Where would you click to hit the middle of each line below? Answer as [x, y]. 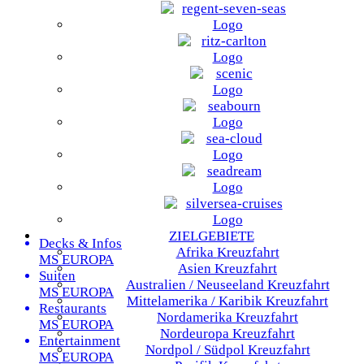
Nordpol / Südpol [196, 350]
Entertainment [80, 341]
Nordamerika [196, 317]
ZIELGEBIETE [211, 236]
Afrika [196, 252]
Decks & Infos [80, 243]
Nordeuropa [196, 334]
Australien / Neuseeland [196, 285]
